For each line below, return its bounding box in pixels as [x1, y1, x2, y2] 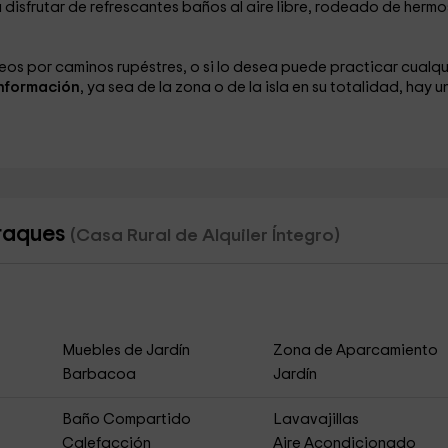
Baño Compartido [61, 412, 191, 427]
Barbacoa [61, 367, 136, 382]
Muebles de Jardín [61, 343, 190, 358]
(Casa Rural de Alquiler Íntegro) [69, 226, 340, 245]
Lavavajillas [273, 412, 360, 427]
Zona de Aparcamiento [273, 343, 439, 358]
